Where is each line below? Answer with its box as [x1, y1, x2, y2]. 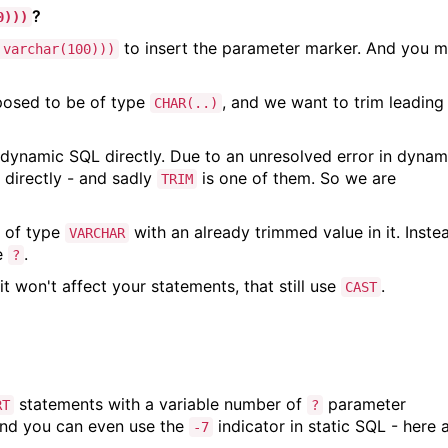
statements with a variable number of [14, 393, 307, 414]
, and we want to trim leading [222, 91, 444, 112]
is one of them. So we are [197, 167, 396, 188]
